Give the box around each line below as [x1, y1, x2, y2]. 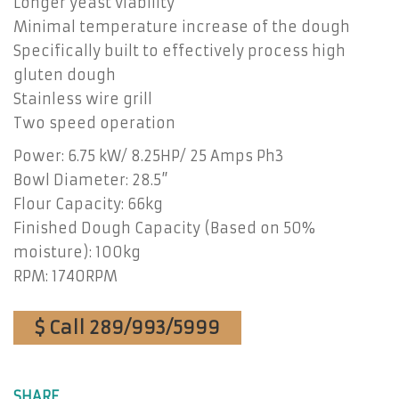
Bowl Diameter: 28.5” [13, 171, 168, 189]
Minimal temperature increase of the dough [13, 18, 350, 36]
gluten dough [13, 66, 116, 84]
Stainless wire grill [13, 90, 152, 108]
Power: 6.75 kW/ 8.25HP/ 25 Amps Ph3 [13, 147, 284, 165]
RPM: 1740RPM [13, 267, 118, 285]
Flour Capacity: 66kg [13, 195, 163, 213]
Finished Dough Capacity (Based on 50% [13, 219, 315, 237]
